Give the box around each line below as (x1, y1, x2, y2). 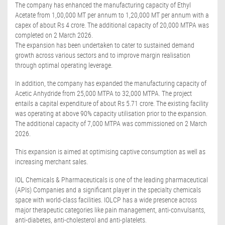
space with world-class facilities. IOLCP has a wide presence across (15, 195, 197, 205)
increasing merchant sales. (15, 157, 88, 167)
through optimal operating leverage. (15, 60, 113, 70)
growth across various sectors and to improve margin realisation (15, 50, 190, 60)
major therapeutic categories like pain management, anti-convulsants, (15, 205, 205, 215)
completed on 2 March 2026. (15, 30, 93, 40)
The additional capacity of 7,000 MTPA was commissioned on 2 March (15, 119, 207, 129)
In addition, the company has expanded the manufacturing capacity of (15, 78, 206, 88)
